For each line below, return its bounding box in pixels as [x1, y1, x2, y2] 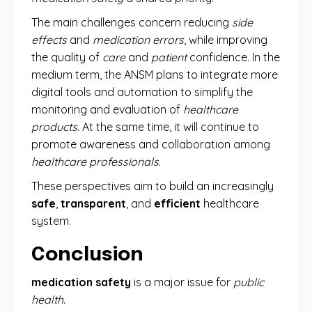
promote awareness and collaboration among [31, 137, 270, 151]
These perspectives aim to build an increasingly [31, 179, 274, 193]
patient [151, 50, 187, 64]
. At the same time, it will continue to [77, 120, 259, 134]
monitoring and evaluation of [31, 102, 183, 116]
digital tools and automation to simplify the [31, 85, 253, 99]
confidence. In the [187, 50, 280, 64]
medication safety [31, 275, 131, 289]
